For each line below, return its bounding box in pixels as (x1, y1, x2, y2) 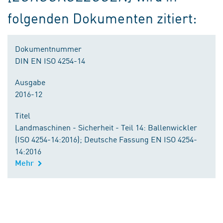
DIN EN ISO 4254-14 (15, 55, 85, 66)
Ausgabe (15, 76, 45, 87)
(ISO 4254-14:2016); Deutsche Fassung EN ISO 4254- (15, 133, 197, 144)
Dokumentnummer (15, 43, 82, 54)
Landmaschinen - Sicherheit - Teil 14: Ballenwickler (15, 121, 197, 132)
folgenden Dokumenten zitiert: (7, 8, 197, 27)
